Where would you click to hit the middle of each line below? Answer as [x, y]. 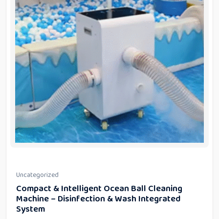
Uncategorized [37, 175]
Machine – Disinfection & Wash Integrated [98, 199]
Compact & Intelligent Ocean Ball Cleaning [99, 189]
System [31, 209]
